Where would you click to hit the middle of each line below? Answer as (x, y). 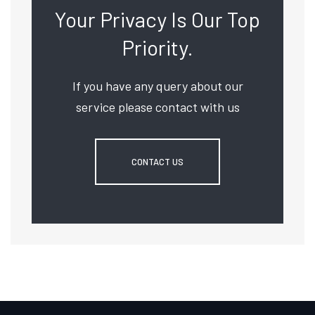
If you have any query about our (157, 86)
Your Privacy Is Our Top (157, 19)
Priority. (157, 47)
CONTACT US (157, 162)
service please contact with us (157, 107)
